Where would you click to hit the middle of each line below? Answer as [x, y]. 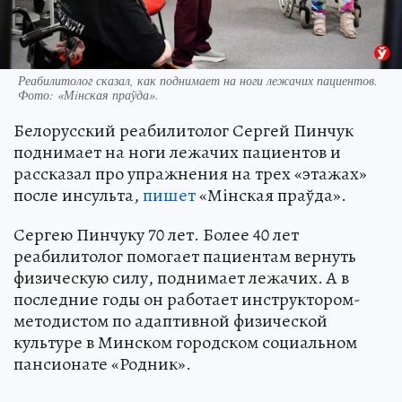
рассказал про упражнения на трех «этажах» [190, 173]
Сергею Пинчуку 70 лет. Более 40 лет [156, 234]
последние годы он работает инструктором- [187, 299]
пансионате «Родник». [102, 363]
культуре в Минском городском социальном [185, 342]
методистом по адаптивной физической [170, 320]
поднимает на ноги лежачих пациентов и [177, 152]
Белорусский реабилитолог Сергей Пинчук [184, 130]
